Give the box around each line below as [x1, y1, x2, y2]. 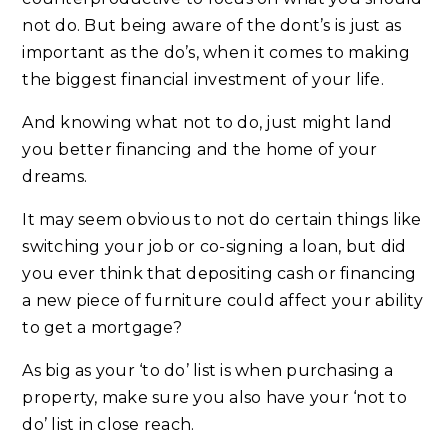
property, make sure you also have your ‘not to [22, 388, 407, 408]
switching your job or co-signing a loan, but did [22, 237, 407, 257]
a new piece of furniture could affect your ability [22, 291, 423, 311]
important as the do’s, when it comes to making [22, 43, 410, 63]
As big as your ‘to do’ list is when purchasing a [22, 361, 394, 381]
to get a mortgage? [22, 318, 182, 338]
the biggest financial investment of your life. [22, 70, 384, 90]
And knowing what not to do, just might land [22, 113, 393, 133]
